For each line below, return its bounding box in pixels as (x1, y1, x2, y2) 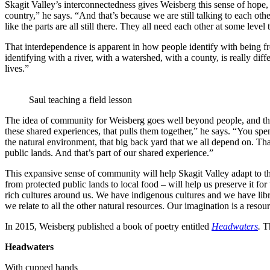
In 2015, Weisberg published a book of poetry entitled (5, 221, 212, 232)
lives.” (5, 63, 29, 74)
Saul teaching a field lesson (29, 95, 132, 105)
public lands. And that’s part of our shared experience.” (5, 148, 213, 159)
